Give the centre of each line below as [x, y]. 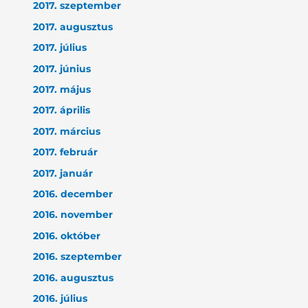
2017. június [62, 68]
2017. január [63, 173]
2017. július [60, 48]
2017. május [62, 89]
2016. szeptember [78, 257]
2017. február [66, 152]
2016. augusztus [74, 277]
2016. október [67, 235]
